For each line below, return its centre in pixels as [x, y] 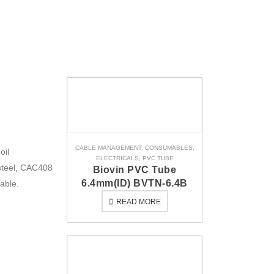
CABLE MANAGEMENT [108, 148]
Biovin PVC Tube [135, 170]
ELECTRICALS [117, 158]
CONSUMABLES [168, 148]
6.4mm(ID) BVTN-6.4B [135, 183]
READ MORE [138, 202]
